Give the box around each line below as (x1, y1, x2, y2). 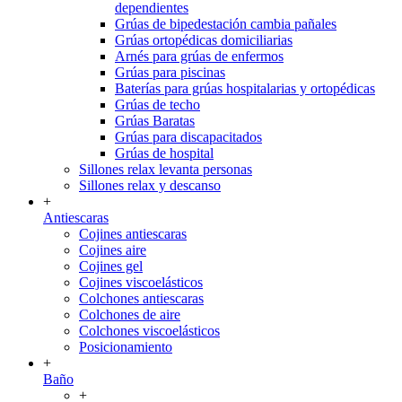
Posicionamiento (79, 338, 172, 354)
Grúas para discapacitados (115, 128, 262, 144)
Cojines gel (79, 258, 143, 274)
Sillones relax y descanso (79, 177, 221, 193)
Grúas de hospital (115, 144, 214, 161)
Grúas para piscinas (115, 64, 225, 80)
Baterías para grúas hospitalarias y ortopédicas (115, 80, 375, 96)
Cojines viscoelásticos (79, 274, 203, 290)
